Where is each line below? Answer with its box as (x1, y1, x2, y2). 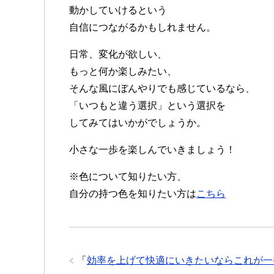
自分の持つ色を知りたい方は (69, 188, 196, 199)
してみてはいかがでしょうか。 (69, 117, 206, 128)
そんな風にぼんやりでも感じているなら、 (69, 83, 255, 94)
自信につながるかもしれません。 (69, 22, 216, 33)
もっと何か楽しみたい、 (69, 66, 177, 77)
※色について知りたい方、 (69, 171, 187, 182)
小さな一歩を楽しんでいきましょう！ (69, 144, 235, 155)
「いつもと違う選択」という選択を (69, 100, 226, 111)
